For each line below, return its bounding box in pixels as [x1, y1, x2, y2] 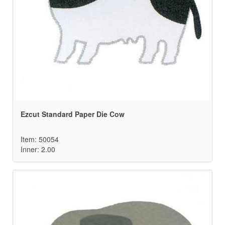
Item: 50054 [21, 134, 59, 145]
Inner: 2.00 [21, 144, 55, 155]
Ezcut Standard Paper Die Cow [21, 109, 125, 120]
